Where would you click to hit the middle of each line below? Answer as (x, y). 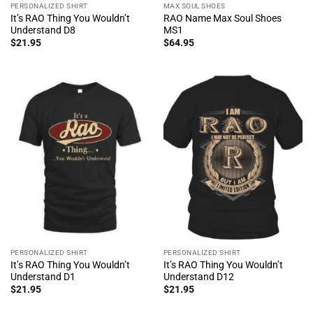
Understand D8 (43, 30)
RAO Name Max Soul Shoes (222, 18)
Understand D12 (198, 276)
